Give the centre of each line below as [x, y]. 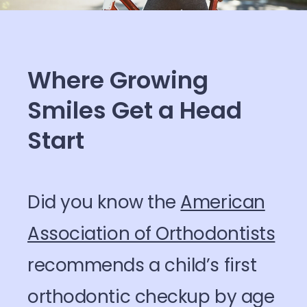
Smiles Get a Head [135, 110]
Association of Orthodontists [151, 234]
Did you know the [104, 202]
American [223, 202]
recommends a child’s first [142, 265]
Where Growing [118, 80]
